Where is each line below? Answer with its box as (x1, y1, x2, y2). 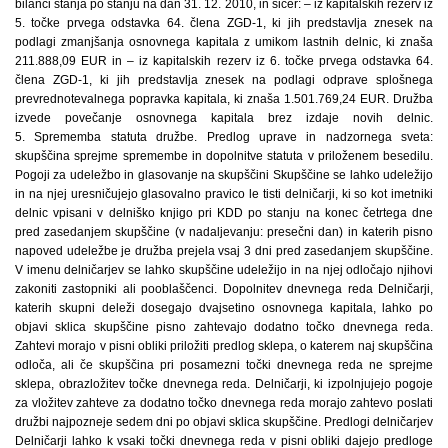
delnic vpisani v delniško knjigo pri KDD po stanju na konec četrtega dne (15, 205, 433, 220)
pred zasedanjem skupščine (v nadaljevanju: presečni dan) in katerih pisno (15, 224, 433, 239)
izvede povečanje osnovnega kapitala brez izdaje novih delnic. (15, 110, 433, 125)
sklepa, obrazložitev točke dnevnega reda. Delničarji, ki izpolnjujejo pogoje (15, 376, 433, 391)
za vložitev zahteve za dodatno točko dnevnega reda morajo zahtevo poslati (15, 395, 433, 410)
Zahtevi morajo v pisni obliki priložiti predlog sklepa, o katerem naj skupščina (15, 338, 433, 353)
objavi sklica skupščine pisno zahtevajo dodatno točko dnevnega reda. (15, 319, 433, 334)
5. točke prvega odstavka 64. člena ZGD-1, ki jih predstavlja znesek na (15, 15, 433, 30)
